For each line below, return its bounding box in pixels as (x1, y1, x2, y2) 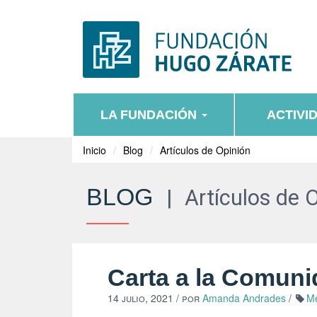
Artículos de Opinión (160, 143, 250, 157)
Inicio (83, 143, 106, 157)
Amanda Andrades (202, 291, 286, 305)
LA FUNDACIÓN (100, 108, 200, 122)
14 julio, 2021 (108, 291, 173, 305)
